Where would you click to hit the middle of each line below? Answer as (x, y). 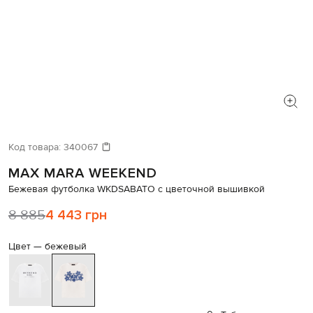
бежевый (66, 247)
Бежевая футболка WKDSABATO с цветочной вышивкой (137, 190)
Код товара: (36, 148)
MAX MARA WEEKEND (83, 174)
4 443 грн (76, 216)
